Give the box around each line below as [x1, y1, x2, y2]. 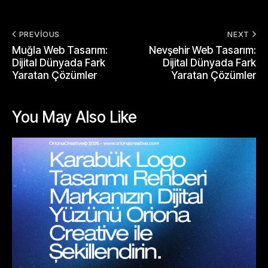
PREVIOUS [19, 29, 60, 39]
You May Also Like [12, 107, 137, 126]
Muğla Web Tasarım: [12, 44, 108, 56]
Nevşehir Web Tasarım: [149, 44, 256, 56]
